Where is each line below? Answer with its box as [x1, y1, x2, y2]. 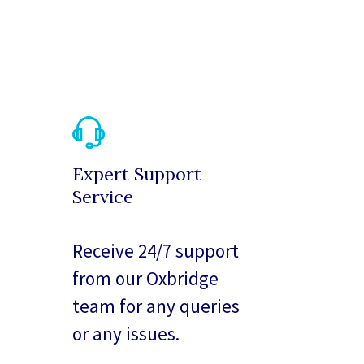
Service [72, 185, 134, 209]
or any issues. [72, 322, 180, 346]
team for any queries [72, 294, 240, 318]
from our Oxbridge [72, 266, 219, 291]
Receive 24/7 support [72, 239, 240, 263]
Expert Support [72, 162, 202, 186]
